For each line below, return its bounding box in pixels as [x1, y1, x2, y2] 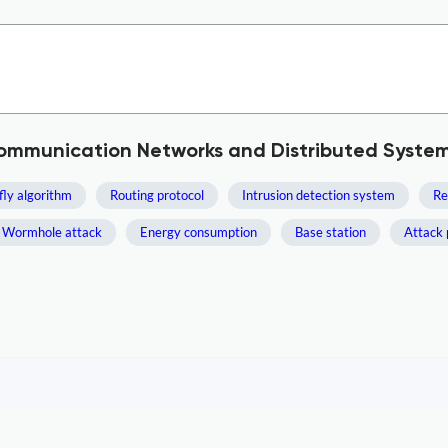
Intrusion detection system [242, 187, 395, 203]
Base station [295, 224, 366, 240]
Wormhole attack [2, 224, 102, 240]
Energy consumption [140, 224, 257, 240]
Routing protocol [110, 187, 204, 203]
